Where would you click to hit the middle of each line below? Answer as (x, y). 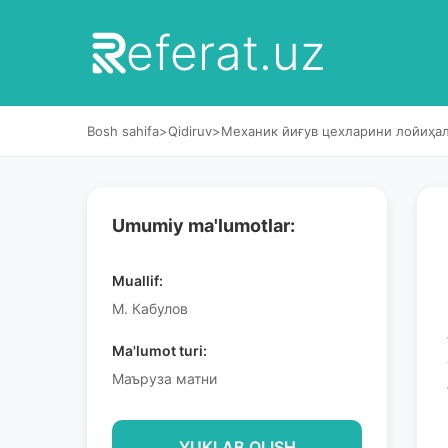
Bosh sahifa (123, 131)
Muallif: (137, 280)
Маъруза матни (164, 378)
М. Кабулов (150, 308)
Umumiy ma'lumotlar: (203, 225)
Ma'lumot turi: (159, 350)
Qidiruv (190, 131)
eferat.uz (225, 52)
